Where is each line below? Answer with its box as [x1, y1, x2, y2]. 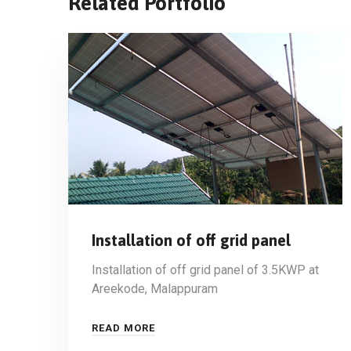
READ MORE [92, 322, 155, 334]
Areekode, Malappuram [92, 281, 218, 296]
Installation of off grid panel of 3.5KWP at [92, 262, 319, 277]
